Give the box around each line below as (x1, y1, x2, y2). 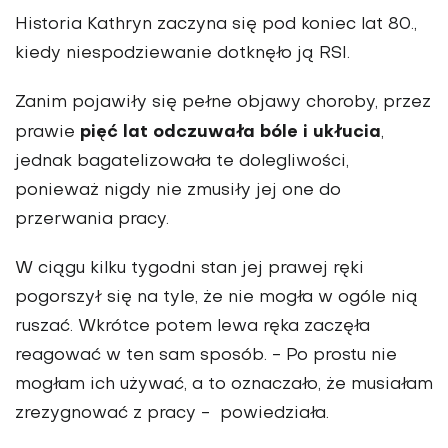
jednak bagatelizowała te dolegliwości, (15, 154, 349, 171)
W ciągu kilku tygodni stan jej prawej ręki (15, 261, 364, 278)
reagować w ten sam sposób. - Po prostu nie (15, 348, 397, 365)
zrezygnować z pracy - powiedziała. (15, 406, 329, 423)
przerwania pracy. (15, 212, 169, 229)
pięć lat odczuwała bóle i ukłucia (80, 124, 381, 142)
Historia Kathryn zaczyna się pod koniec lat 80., (15, 17, 417, 34)
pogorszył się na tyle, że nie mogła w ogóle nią (15, 290, 418, 307)
